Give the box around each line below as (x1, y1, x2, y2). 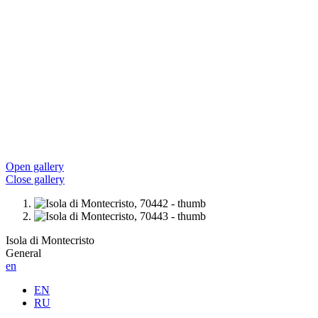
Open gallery (6, 160, 64, 172)
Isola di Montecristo (6, 234, 94, 246)
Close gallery (6, 172, 65, 185)
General (6, 246, 41, 259)
